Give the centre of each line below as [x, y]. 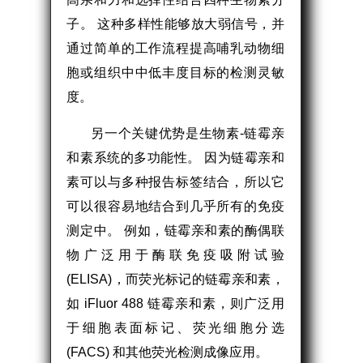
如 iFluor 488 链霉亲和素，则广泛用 [175, 303]
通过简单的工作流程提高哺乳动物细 [175, 48]
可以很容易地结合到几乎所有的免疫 [175, 206]
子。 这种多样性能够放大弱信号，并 [175, 23]
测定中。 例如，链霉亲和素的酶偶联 [175, 230]
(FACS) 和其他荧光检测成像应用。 [168, 352]
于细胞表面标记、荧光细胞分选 [175, 327]
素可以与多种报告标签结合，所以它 [175, 181]
